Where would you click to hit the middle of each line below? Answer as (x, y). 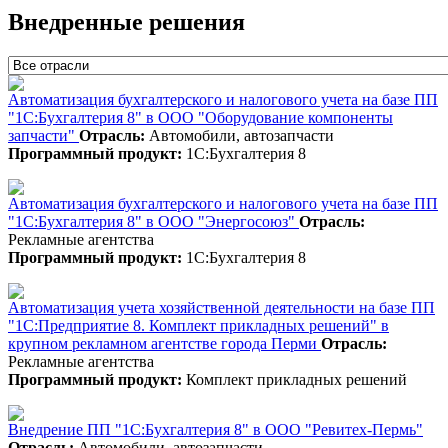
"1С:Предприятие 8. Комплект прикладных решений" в (198, 325)
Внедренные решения (126, 21)
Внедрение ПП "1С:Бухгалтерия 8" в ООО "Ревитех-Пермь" (215, 429)
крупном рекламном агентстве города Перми (164, 343)
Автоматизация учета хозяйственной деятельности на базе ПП (221, 307)
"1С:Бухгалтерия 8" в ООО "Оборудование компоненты (200, 117)
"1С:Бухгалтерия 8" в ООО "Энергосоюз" (153, 221)
